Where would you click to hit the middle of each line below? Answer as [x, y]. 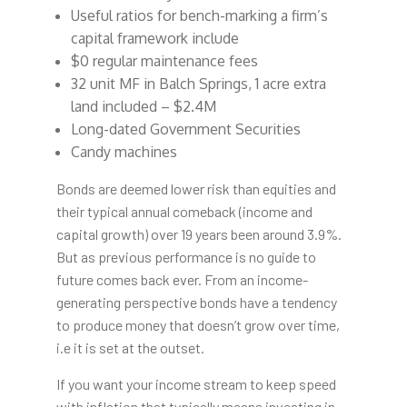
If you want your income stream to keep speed [196, 384]
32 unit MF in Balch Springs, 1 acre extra [198, 84]
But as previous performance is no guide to [186, 257]
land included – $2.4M [143, 107]
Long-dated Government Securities [185, 129]
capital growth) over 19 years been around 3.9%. [199, 234]
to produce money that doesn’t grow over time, [198, 325]
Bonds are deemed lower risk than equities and [196, 189]
